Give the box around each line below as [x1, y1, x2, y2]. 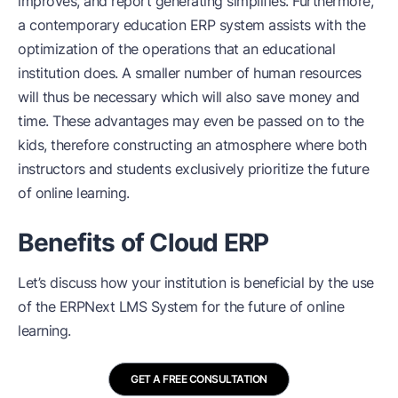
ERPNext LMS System [59, 297, 198, 315]
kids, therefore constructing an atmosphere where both [18, 135, 367, 154]
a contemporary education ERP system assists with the [18, 15, 365, 34]
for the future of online [197, 297, 344, 315]
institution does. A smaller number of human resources [18, 63, 362, 82]
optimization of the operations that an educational [18, 39, 335, 58]
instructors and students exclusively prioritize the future [18, 159, 369, 178]
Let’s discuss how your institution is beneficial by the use [18, 273, 374, 291]
